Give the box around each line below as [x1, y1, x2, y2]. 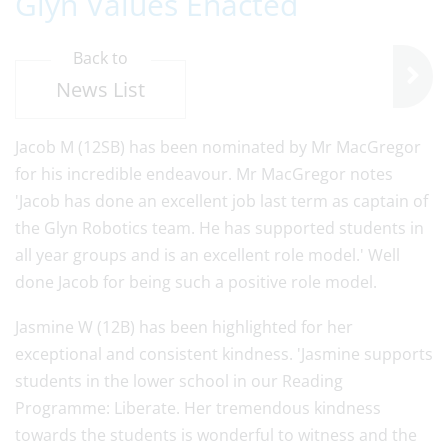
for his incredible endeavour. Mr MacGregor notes [15, 163, 393, 185]
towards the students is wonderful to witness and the [15, 424, 417, 446]
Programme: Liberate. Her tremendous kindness [15, 397, 381, 419]
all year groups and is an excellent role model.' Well [15, 244, 400, 266]
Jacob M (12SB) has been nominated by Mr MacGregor [15, 136, 421, 158]
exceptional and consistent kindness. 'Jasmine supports [15, 343, 433, 365]
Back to [73, 47, 128, 69]
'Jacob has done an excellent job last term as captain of [15, 190, 428, 212]
